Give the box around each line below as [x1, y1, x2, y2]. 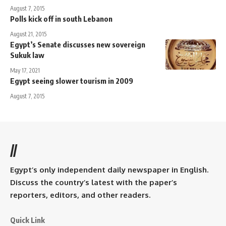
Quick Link [10, 215, 45, 224]
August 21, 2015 [10, 30, 46, 38]
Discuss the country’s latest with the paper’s [10, 177, 177, 187]
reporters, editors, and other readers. [10, 190, 150, 200]
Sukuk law [10, 50, 44, 60]
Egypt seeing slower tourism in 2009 [10, 76, 133, 85]
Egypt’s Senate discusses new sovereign [10, 39, 145, 49]
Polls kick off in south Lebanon [10, 14, 112, 23]
